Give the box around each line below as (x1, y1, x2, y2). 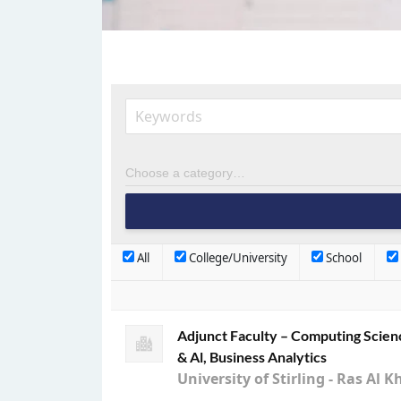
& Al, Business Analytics (177, 348, 327, 365)
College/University (185, 250, 287, 267)
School (323, 250, 363, 267)
